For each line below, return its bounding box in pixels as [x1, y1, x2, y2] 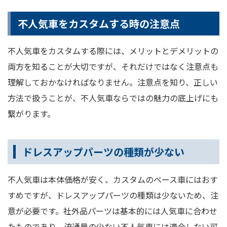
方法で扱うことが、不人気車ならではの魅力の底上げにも [8, 92, 218, 104]
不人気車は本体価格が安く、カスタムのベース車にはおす [8, 173, 218, 186]
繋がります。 [8, 107, 55, 120]
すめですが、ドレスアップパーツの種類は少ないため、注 [8, 189, 218, 202]
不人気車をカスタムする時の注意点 [18, 16, 180, 31]
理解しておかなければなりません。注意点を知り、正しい [8, 76, 218, 89]
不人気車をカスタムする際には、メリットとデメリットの [8, 45, 218, 57]
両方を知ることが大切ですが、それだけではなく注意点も [8, 60, 218, 73]
